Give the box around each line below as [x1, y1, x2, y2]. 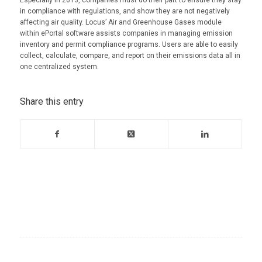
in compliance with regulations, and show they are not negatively [19, 7, 230, 16]
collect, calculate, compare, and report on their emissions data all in [19, 51, 240, 60]
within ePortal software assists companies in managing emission [19, 29, 233, 38]
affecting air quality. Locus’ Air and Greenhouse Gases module [19, 18, 222, 27]
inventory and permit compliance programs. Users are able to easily [19, 40, 238, 49]
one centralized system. [19, 63, 99, 71]
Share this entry [19, 96, 84, 108]
